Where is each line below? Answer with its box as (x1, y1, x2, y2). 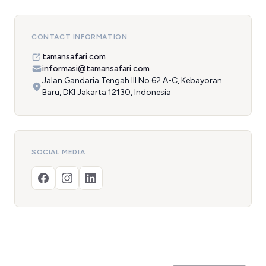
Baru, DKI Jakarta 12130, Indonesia (42, 87, 171, 97)
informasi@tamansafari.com (42, 64, 150, 74)
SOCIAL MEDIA (31, 148, 85, 156)
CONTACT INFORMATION (31, 33, 128, 41)
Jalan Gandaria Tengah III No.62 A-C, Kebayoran (42, 75, 222, 85)
